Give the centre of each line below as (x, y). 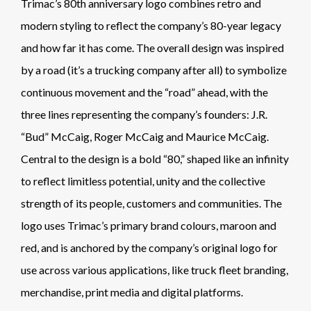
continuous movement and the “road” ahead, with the (144, 92)
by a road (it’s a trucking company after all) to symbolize (154, 69)
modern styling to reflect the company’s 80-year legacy (151, 25)
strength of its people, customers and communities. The (151, 203)
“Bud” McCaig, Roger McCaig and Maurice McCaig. (145, 136)
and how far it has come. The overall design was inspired (152, 47)
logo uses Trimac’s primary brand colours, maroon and (149, 225)
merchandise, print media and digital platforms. (132, 292)
